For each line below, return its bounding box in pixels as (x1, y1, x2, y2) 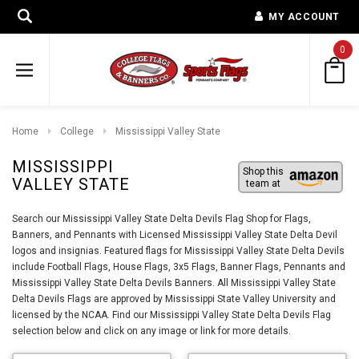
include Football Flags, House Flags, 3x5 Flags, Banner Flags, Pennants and (12, 260, 345, 272)
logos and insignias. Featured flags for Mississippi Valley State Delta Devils (12, 244, 345, 256)
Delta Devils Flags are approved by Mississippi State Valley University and (12, 292, 336, 305)
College (60, 126, 94, 137)
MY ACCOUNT (268, 11, 340, 22)
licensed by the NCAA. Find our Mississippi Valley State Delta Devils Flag (12, 309, 331, 321)
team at (245, 177, 280, 189)
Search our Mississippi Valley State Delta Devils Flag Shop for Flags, (12, 212, 311, 224)
